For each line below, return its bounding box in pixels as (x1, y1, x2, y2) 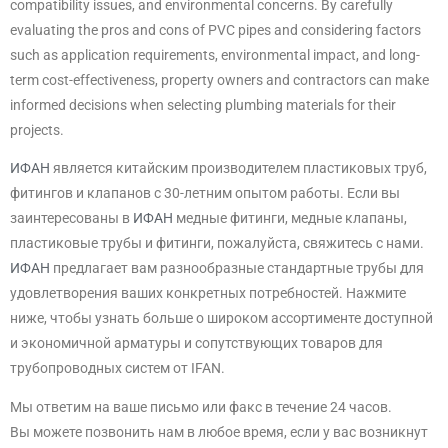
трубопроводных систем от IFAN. (10, 360, 225, 377)
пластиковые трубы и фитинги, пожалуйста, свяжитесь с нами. (10, 235, 424, 252)
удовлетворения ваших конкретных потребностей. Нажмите (10, 285, 406, 302)
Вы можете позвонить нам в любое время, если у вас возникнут (10, 423, 428, 440)
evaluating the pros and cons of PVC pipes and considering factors (10, 21, 421, 38)
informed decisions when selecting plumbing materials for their (10, 96, 396, 113)
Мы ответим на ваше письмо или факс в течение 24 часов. (10, 398, 392, 415)
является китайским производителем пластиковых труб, (53, 160, 427, 177)
